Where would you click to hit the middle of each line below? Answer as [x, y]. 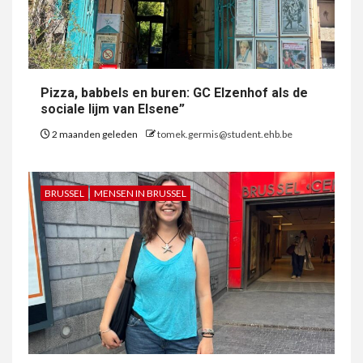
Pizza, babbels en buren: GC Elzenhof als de [174, 92]
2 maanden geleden [95, 134]
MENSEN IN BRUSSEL [140, 193]
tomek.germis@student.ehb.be [225, 134]
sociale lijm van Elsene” [113, 109]
